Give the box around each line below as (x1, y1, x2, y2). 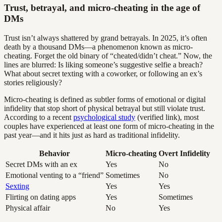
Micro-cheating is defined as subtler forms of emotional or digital (4, 95, 206, 104)
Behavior (39, 149, 70, 158)
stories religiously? (4, 78, 62, 87)
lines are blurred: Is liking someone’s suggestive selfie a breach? (4, 60, 203, 69)
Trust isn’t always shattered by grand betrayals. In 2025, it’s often (4, 33, 207, 42)
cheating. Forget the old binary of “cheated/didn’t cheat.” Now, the (4, 51, 212, 60)
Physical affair (5, 203, 50, 212)
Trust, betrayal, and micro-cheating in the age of (4, 2, 200, 13)
